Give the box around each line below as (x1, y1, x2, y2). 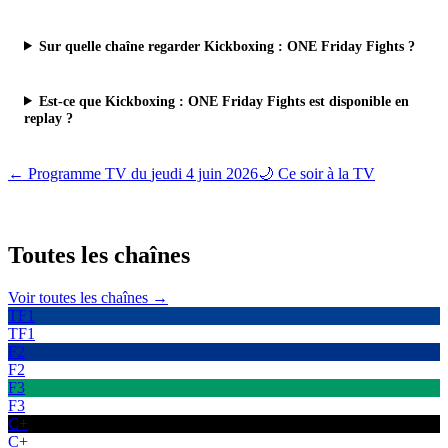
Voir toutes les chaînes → (8, 289, 168, 307)
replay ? (24, 109, 73, 126)
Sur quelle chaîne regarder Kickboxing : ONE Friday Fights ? (39, 37, 416, 54)
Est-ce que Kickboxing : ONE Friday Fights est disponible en (39, 92, 410, 109)
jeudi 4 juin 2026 (151, 164, 258, 182)
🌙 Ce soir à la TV (258, 164, 375, 182)
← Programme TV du (8, 164, 151, 182)
